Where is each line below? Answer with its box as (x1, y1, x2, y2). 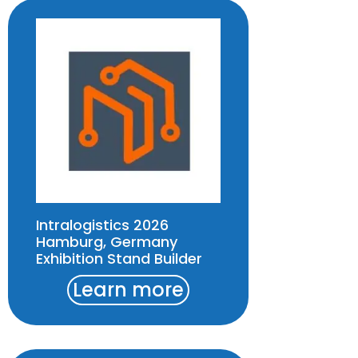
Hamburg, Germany (36, 231, 177, 252)
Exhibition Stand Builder (36, 248, 202, 268)
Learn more (73, 276, 185, 303)
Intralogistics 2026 (36, 214, 169, 235)
